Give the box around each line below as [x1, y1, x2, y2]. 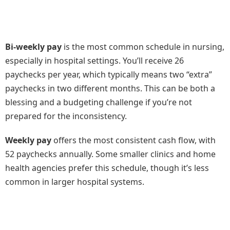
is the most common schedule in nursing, [62, 41, 224, 52]
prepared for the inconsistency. [5, 110, 127, 122]
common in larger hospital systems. [5, 176, 144, 187]
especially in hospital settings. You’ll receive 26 [5, 55, 184, 66]
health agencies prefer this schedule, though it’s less [5, 162, 209, 174]
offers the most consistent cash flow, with [51, 135, 216, 146]
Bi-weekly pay [5, 41, 62, 52]
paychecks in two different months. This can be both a [5, 83, 215, 94]
